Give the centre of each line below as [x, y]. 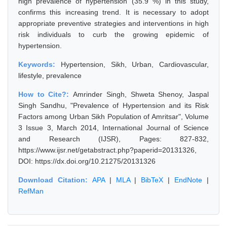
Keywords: [40, 64]
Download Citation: [55, 180]
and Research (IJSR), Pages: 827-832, [113, 139]
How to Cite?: [46, 94]
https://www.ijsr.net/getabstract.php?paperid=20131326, [107, 150]
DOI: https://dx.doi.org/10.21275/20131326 [87, 161]
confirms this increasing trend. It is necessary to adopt [113, 12]
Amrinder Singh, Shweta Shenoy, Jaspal [141, 94]
